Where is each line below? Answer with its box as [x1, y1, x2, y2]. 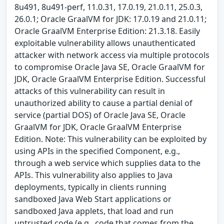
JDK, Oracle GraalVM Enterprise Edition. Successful [14, 73, 205, 85]
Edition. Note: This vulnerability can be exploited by [14, 133, 206, 145]
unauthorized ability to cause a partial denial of [14, 97, 192, 109]
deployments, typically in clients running [14, 181, 166, 193]
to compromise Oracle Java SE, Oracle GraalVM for [14, 61, 205, 73]
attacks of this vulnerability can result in [14, 85, 165, 97]
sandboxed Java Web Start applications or [14, 193, 171, 205]
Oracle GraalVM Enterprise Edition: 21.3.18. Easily [14, 25, 200, 37]
